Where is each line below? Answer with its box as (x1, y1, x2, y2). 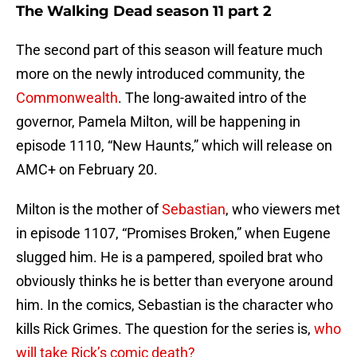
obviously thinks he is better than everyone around (16, 273, 333, 290)
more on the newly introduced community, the (16, 65, 305, 83)
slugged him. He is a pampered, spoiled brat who (16, 249, 323, 266)
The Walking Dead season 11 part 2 (16, 2, 272, 21)
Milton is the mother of (16, 201, 162, 218)
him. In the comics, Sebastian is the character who (16, 296, 333, 314)
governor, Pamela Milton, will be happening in (16, 113, 300, 131)
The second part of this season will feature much (16, 41, 323, 59)
